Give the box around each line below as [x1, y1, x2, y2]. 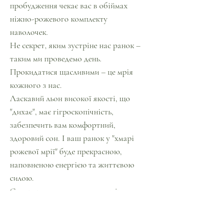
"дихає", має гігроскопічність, [10, 106, 113, 117]
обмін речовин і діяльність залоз [10, 199, 125, 210]
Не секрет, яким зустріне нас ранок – [10, 40, 140, 51]
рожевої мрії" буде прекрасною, [10, 146, 122, 157]
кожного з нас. [10, 80, 62, 90]
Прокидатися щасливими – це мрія [10, 66, 133, 77]
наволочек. [10, 27, 48, 37]
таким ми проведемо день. [10, 53, 102, 64]
